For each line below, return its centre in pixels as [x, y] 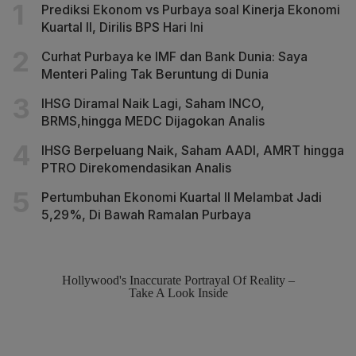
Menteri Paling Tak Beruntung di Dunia [155, 74]
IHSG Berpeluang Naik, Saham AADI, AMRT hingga [193, 150]
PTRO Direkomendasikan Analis [136, 167]
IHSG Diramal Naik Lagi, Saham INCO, [153, 103]
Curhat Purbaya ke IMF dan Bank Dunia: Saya [174, 56]
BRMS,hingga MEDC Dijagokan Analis [153, 120]
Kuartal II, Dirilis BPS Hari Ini [122, 27]
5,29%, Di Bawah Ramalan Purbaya [146, 214]
